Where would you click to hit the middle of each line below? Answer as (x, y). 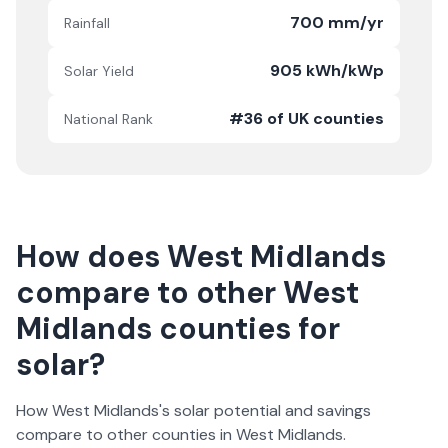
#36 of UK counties (306, 118)
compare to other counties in (126, 434)
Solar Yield (99, 71)
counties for (246, 328)
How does (91, 256)
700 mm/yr (337, 22)
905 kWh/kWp (327, 70)
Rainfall (87, 23)
